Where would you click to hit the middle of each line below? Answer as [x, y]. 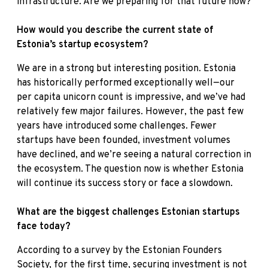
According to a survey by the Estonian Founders [119, 251]
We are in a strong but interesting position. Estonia [126, 69]
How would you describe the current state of [115, 31]
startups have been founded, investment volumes [124, 141]
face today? [44, 227]
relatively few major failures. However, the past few [130, 112]
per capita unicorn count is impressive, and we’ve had [131, 98]
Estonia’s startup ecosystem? [83, 45]
